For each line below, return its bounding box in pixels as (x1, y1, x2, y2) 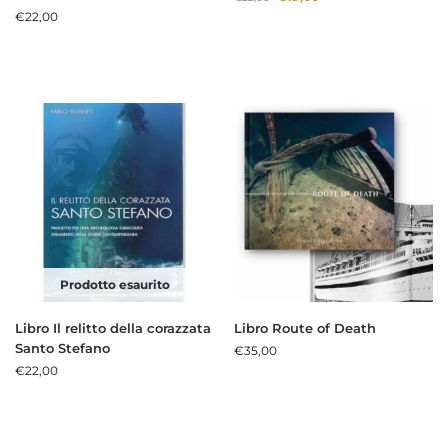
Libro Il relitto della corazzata (15, 320, 211, 337)
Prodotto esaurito (59, 277, 170, 293)
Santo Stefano (15, 340, 110, 357)
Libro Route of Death (234, 320, 376, 337)
